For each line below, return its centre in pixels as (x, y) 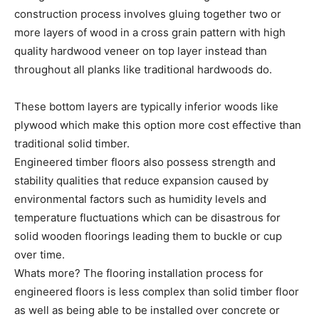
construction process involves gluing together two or (148, 14)
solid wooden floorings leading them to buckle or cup (148, 236)
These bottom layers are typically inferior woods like (146, 106)
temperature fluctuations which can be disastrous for (147, 217)
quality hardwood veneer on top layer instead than (141, 51)
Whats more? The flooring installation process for (139, 273)
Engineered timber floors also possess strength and (145, 162)
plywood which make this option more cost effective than (158, 125)
